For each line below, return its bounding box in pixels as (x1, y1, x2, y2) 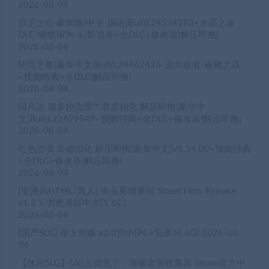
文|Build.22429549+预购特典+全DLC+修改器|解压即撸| (18, 115, 241, 124)
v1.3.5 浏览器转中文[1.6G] (18, 199, 126, 208)
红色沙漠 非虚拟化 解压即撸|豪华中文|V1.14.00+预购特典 (18, 145, 251, 154)
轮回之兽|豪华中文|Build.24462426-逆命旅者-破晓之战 (18, 61, 240, 70)
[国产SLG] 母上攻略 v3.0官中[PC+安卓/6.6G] (18, 229, 199, 238)
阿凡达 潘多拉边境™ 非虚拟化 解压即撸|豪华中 (18, 103, 205, 112)
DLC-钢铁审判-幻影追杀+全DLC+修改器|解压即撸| (18, 31, 219, 40)
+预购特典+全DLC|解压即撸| (18, 73, 131, 82)
